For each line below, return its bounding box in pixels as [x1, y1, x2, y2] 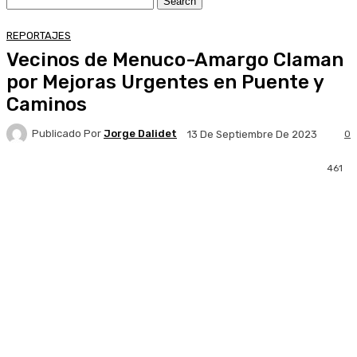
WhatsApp [287, 178, 335, 191]
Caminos [6, 92, 87, 116]
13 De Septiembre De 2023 [187, 127, 317, 140]
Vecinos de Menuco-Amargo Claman [6, 48, 343, 71]
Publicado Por [32, 127, 101, 140]
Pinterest [192, 178, 235, 191]
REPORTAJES [6, 29, 71, 41]
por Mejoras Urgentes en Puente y [6, 70, 324, 93]
